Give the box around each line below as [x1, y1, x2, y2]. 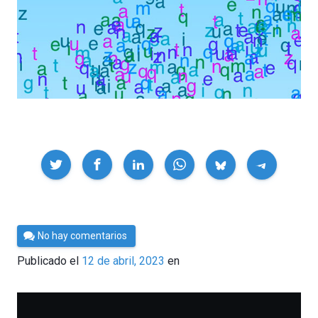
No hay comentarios [38, 229, 128, 241]
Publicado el [17, 254, 82, 268]
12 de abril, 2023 [82, 254, 165, 268]
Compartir [16, 150, 65, 164]
